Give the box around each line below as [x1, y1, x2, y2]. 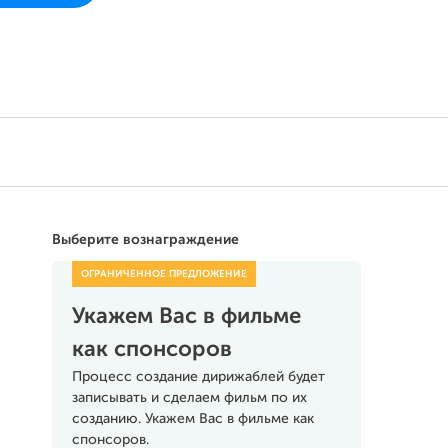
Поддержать [119, 219, 219, 235]
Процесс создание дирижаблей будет [71, 370, 325, 384]
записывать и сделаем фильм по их [71, 391, 307, 405]
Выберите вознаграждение [51, 233, 239, 247]
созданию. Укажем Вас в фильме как [71, 412, 314, 426]
